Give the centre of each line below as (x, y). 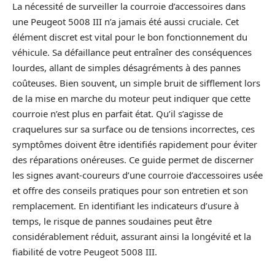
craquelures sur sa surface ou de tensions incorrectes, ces (134, 129)
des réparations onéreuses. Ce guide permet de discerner (133, 160)
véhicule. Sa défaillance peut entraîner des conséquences (132, 52)
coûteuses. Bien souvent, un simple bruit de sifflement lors (136, 83)
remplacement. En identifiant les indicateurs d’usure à (126, 206)
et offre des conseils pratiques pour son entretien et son (130, 191)
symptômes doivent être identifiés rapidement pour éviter (135, 145)
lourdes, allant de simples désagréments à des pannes (126, 68)
